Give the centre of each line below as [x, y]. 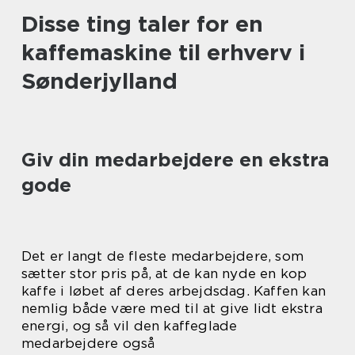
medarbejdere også [88, 343]
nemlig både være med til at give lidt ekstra [172, 308]
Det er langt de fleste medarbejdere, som [163, 256]
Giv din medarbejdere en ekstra [176, 160]
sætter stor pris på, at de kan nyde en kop [164, 273]
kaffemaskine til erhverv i [163, 52]
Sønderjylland [99, 81]
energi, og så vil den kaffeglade [130, 326]
